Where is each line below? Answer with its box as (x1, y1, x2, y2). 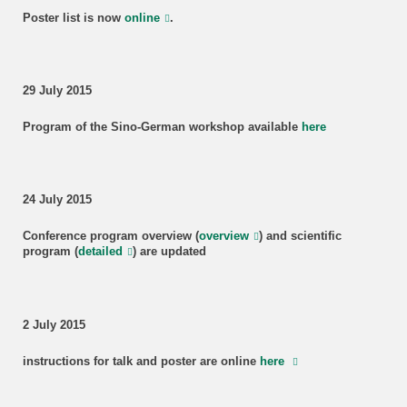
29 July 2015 (22, 84, 92, 97)
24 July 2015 (22, 194, 92, 207)
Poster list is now (22, 11, 124, 25)
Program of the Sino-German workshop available (22, 121, 302, 134)
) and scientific (258, 230, 342, 243)
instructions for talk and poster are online (22, 354, 260, 368)
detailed (77, 245, 123, 259)
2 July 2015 (22, 318, 85, 332)
